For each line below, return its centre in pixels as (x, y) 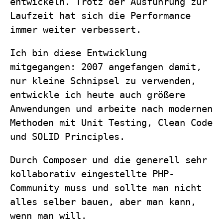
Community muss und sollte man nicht (106, 188)
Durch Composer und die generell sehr (109, 160)
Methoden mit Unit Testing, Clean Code (111, 123)
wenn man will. (49, 216)
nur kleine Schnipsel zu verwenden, (103, 81)
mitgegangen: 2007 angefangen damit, (106, 67)
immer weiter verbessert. (76, 30)
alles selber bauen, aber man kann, (103, 202)
